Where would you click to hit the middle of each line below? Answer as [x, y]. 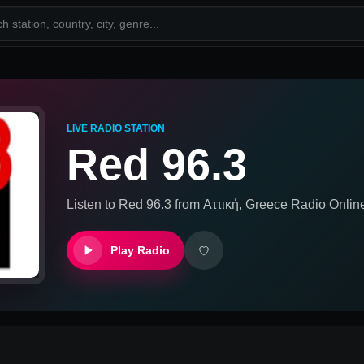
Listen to [93, 204]
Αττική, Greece [245, 204]
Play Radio [140, 250]
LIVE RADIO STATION [116, 128]
